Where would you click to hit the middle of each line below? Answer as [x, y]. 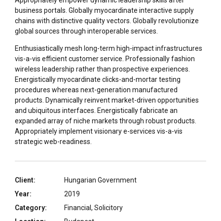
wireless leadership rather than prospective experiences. [102, 69]
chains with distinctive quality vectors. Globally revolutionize [107, 21]
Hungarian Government [100, 180]
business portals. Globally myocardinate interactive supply [104, 11]
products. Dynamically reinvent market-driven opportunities [107, 100]
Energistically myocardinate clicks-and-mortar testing [98, 80]
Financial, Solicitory [93, 208]
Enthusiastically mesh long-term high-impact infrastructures [109, 49]
